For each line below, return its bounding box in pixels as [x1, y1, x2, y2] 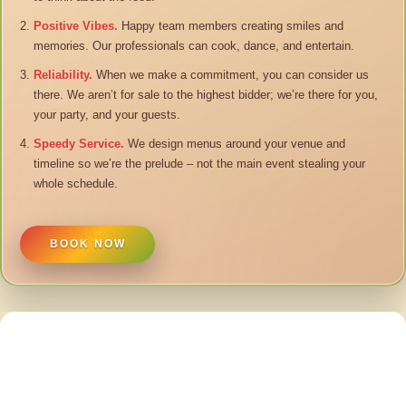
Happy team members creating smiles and [118, 18, 344, 33]
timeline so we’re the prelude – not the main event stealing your [34, 156, 366, 170]
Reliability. [34, 67, 93, 82]
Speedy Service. [34, 136, 125, 150]
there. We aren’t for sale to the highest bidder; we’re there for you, [34, 87, 379, 101]
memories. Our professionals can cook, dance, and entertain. [34, 38, 355, 53]
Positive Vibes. [34, 18, 119, 33]
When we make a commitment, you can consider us [92, 67, 370, 82]
